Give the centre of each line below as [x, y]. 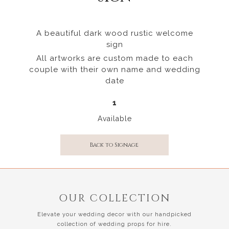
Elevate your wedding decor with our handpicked [114, 214]
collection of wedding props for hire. [114, 224]
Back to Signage [114, 145]
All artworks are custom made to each [114, 58]
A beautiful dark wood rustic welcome [114, 33]
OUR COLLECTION [114, 198]
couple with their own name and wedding [114, 69]
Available [114, 118]
